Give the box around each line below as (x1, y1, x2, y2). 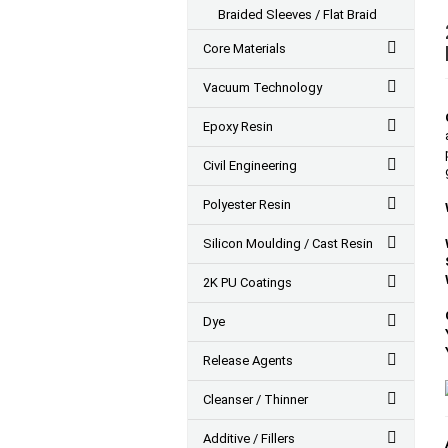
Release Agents (203, 353, 293, 368)
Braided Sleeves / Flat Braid (218, 7, 377, 22)
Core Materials (203, 41, 286, 56)
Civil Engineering (203, 158, 297, 173)
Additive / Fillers (203, 431, 295, 446)
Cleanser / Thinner (203, 392, 308, 407)
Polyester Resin (203, 197, 291, 212)
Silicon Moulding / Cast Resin (203, 236, 373, 251)
